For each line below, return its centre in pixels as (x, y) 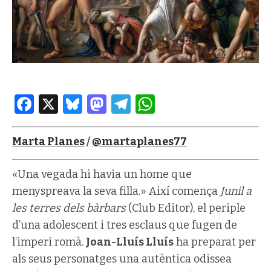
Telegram (174, 104)
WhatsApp (204, 104)
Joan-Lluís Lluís (130, 242)
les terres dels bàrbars (69, 208)
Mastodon (152, 104)
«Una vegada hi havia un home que (102, 174)
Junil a (236, 191)
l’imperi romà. (49, 242)
